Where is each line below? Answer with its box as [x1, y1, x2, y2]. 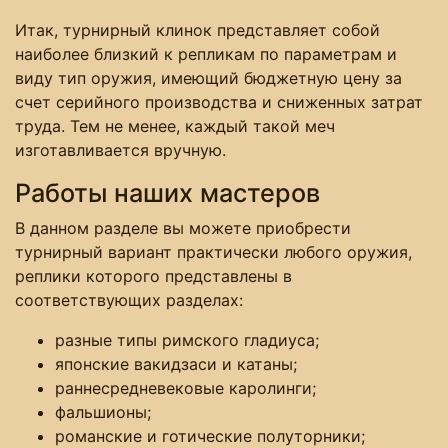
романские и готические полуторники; [55, 425, 365, 446]
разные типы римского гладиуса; [55, 329, 319, 350]
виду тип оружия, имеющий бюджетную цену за [15, 67, 402, 88]
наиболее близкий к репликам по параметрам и [15, 43, 397, 64]
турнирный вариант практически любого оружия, [15, 241, 412, 262]
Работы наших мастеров [15, 177, 320, 208]
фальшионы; [55, 401, 151, 422]
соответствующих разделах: [15, 289, 243, 310]
